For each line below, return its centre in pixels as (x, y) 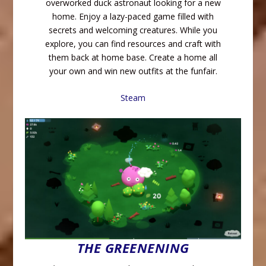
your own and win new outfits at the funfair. (133, 71)
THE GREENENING (133, 247)
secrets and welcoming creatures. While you (133, 30)
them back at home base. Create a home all (133, 57)
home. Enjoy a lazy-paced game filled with (133, 16)
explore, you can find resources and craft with (133, 43)
